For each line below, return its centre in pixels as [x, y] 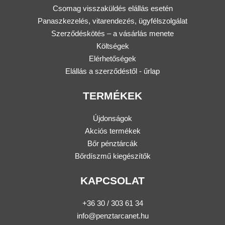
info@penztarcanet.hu [113, 215]
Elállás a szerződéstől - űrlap [113, 71]
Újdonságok [113, 118]
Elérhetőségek [113, 58]
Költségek [113, 46]
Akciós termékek [113, 131]
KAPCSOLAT [113, 180]
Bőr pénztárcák [113, 143]
